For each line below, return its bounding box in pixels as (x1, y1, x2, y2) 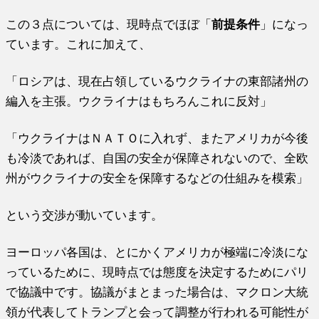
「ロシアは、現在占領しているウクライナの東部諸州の (6, 74, 309, 88)
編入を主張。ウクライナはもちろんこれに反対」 (6, 94, 273, 108)
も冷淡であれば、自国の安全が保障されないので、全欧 (6, 151, 309, 164)
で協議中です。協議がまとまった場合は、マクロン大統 (6, 285, 309, 298)
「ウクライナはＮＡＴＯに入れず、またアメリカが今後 (6, 131, 309, 145)
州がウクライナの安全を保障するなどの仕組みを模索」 (6, 171, 309, 184)
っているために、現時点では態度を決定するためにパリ (6, 265, 309, 278)
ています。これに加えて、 (6, 37, 152, 51)
